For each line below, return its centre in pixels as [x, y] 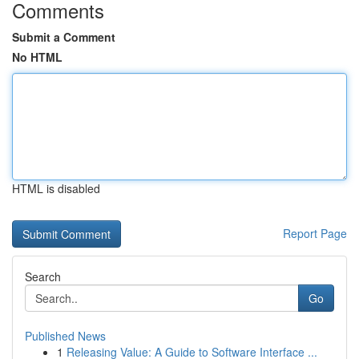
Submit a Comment [64, 37]
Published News [65, 336]
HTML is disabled [56, 188]
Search [43, 276]
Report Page [315, 233]
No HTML [37, 57]
